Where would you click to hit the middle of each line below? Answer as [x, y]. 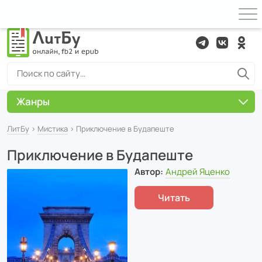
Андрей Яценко [197, 171]
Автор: [149, 171]
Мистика [53, 129]
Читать [174, 197]
